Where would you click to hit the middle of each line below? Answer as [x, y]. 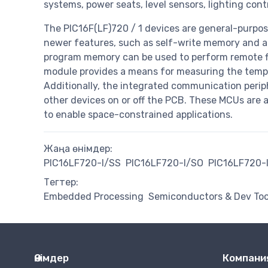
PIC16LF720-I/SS [82, 163]
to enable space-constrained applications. [138, 115]
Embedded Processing [94, 197]
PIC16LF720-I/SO [165, 163]
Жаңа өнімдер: [78, 149]
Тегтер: [61, 182]
